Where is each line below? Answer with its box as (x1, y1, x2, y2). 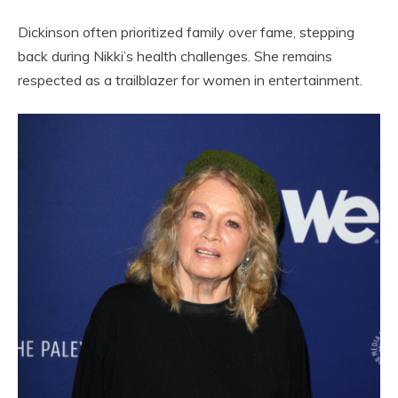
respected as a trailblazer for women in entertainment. (18, 71, 362, 90)
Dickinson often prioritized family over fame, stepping (18, 23, 354, 42)
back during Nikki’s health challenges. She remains (18, 47, 332, 66)
